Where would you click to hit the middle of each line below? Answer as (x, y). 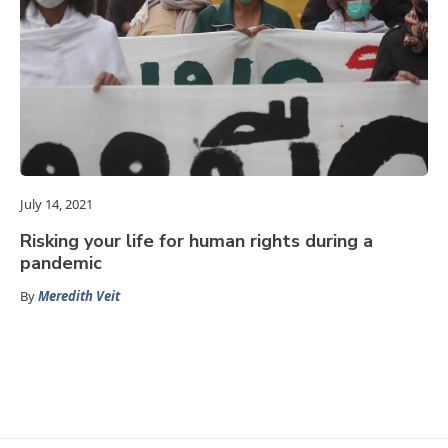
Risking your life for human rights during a (196, 241)
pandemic (61, 263)
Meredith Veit (79, 296)
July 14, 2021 (56, 204)
